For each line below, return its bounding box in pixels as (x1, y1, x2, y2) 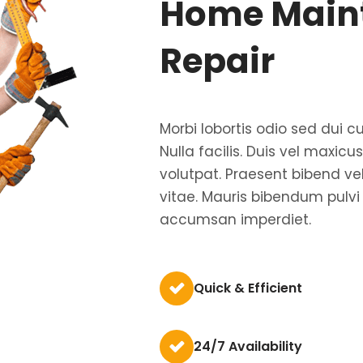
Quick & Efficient (194, 279, 302, 298)
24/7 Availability (194, 337, 302, 357)
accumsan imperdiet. (160, 209, 311, 229)
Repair (160, 36, 275, 85)
